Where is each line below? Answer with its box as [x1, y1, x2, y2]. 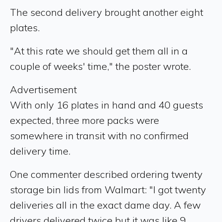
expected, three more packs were [10, 114, 159, 126]
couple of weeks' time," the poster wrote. [10, 60, 191, 72]
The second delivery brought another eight [10, 6, 203, 18]
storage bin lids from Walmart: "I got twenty [10, 183, 206, 196]
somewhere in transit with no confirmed [10, 129, 189, 142]
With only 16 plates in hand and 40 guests [10, 99, 203, 111]
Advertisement [10, 83, 77, 96]
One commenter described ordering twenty [10, 168, 203, 180]
